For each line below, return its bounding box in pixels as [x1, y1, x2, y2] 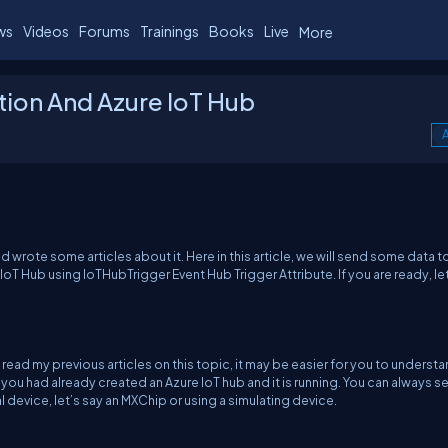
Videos [23, 21, 69, 40]
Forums [79, 21, 130, 40]
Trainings [140, 21, 199, 40]
